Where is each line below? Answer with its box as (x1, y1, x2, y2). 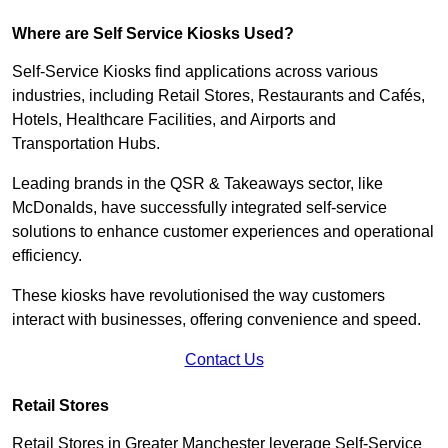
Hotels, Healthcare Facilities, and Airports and (12, 110, 336, 128)
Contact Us (184, 350, 264, 368)
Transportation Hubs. (12, 134, 164, 152)
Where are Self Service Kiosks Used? (12, 24, 294, 42)
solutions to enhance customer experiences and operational (12, 222, 434, 240)
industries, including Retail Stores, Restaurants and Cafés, (12, 86, 425, 104)
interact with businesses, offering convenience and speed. (12, 310, 425, 328)
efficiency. (12, 246, 82, 264)
